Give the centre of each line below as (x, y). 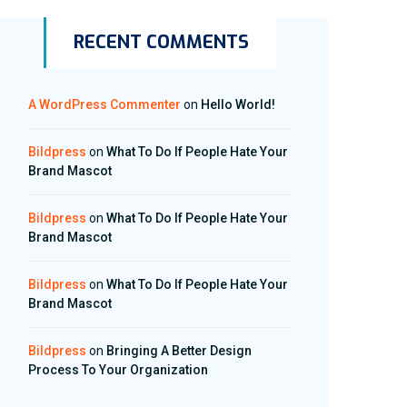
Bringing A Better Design (179, 351)
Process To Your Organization (118, 370)
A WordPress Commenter (104, 104)
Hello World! (238, 104)
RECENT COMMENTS (161, 42)
